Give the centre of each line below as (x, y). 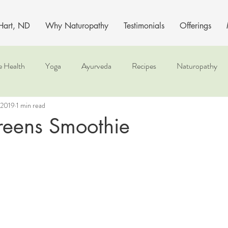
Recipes (144, 66)
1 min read (31, 105)
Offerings (195, 26)
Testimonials (144, 26)
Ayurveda (96, 66)
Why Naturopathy (77, 26)
